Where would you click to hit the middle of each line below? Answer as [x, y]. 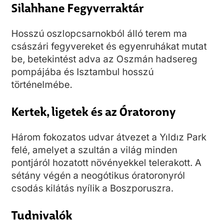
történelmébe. [42, 85]
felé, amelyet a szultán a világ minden [94, 150]
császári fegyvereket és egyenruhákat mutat [109, 46]
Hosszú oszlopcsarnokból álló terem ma [99, 34]
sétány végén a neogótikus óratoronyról [98, 176]
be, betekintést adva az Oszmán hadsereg [104, 59]
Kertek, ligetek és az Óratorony [94, 111]
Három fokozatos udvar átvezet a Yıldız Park [109, 137]
